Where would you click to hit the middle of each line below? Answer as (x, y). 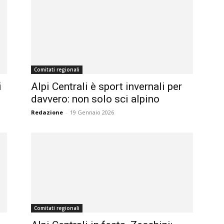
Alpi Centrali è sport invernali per (106, 86)
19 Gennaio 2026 (92, 112)
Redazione (47, 112)
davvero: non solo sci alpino (95, 99)
